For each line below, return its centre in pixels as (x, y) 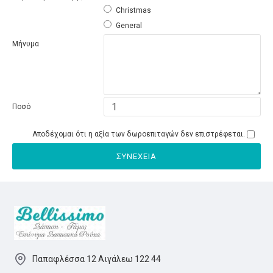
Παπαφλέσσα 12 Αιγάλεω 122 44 (97, 259)
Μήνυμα (26, 44)
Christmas (133, 10)
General (129, 26)
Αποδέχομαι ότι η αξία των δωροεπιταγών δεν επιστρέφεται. (139, 134)
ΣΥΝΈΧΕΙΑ (136, 156)
